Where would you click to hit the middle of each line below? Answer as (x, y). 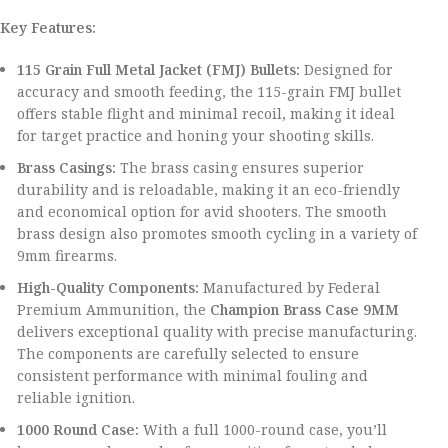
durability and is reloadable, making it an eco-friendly (209, 189)
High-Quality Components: (108, 287)
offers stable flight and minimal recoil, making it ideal (206, 113)
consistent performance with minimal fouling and (193, 375)
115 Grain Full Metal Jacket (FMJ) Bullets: (159, 69)
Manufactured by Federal (290, 287)
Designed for (347, 69)
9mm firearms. (67, 255)
